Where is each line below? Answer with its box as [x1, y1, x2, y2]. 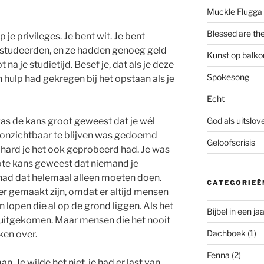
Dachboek [206, 228, 246, 238]
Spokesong [206, 72, 249, 82]
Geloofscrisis [206, 137, 255, 147]
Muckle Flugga [206, 6, 262, 16]
